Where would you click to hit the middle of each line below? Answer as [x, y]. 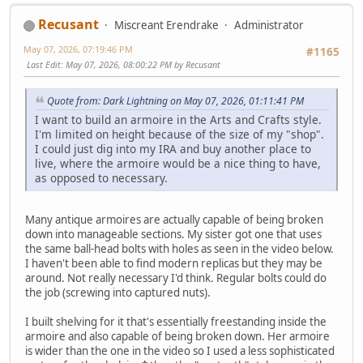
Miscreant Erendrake [167, 26]
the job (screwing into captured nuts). [118, 292]
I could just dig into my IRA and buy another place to [173, 148]
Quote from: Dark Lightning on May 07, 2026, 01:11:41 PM [175, 100]
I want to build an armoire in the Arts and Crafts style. [178, 119]
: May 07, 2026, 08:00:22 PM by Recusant [141, 65]
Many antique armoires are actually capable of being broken [174, 219]
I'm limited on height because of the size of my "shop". [179, 134]
